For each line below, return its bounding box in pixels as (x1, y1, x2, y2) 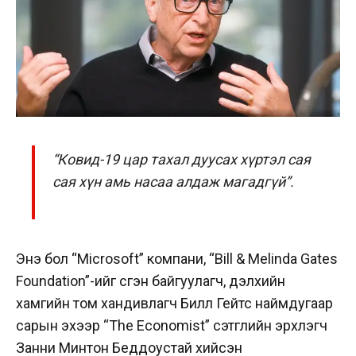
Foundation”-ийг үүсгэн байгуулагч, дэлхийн (16, 272, 285, 289)
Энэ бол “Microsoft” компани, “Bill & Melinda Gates (16, 250, 338, 267)
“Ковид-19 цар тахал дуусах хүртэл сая (52, 151, 311, 168)
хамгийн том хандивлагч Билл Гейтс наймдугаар (16, 294, 333, 311)
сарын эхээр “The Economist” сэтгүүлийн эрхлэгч (16, 316, 327, 334)
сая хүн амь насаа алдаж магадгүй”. (52, 173, 295, 191)
